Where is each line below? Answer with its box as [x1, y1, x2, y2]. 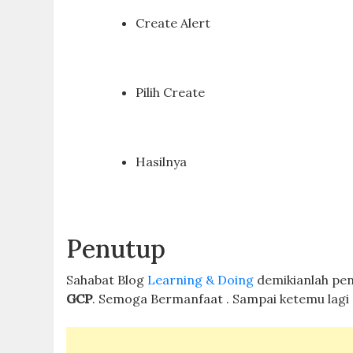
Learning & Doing [147, 272, 255, 288]
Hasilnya [136, 154, 188, 169]
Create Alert [136, 15, 211, 31]
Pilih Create [136, 84, 206, 100]
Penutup [66, 232, 166, 265]
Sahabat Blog [66, 272, 148, 288]
